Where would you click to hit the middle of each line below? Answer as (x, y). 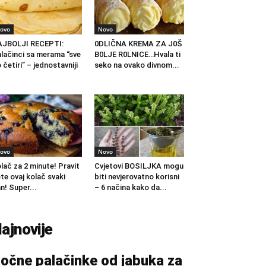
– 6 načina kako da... (130, 187)
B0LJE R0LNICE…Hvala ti (137, 55)
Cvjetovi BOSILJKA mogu (139, 166)
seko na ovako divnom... (137, 65)
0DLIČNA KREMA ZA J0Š (138, 44)
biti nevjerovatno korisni (137, 176)
